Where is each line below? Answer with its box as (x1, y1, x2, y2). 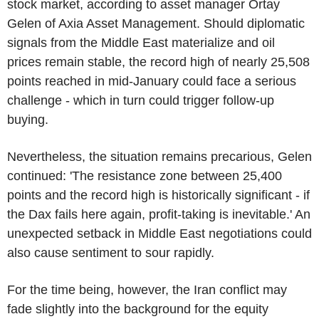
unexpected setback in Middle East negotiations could (7, 226, 312, 241)
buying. (7, 112, 48, 127)
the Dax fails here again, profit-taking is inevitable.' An (7, 206, 310, 221)
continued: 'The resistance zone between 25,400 (7, 168, 282, 183)
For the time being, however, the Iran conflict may (7, 282, 287, 297)
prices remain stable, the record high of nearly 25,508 (7, 54, 310, 69)
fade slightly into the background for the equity (7, 301, 268, 316)
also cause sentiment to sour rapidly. (7, 245, 214, 260)
